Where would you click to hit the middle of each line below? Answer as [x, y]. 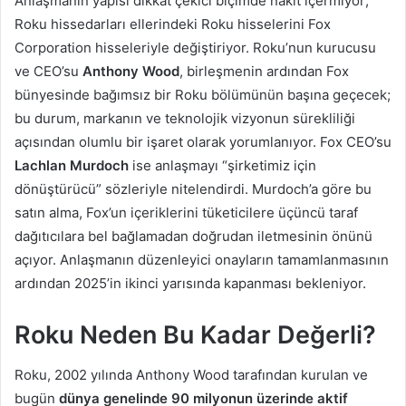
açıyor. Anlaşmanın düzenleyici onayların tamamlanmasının [202, 259]
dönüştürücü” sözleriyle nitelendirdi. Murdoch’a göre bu [193, 188]
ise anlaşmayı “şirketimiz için [222, 165]
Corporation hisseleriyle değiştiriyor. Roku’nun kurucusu [195, 47]
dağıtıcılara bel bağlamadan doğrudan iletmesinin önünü [193, 236]
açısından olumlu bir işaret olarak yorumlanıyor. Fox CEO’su [203, 141]
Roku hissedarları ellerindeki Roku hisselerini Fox [173, 24]
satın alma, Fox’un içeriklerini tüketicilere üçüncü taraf [186, 212]
